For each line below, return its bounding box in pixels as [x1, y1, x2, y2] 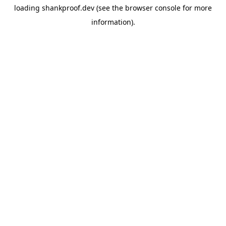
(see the [94, 3, 123, 13]
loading [14, 3, 42, 13]
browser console [125, 3, 181, 13]
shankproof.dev [42, 3, 94, 13]
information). [91, 17, 135, 27]
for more [181, 3, 212, 13]
